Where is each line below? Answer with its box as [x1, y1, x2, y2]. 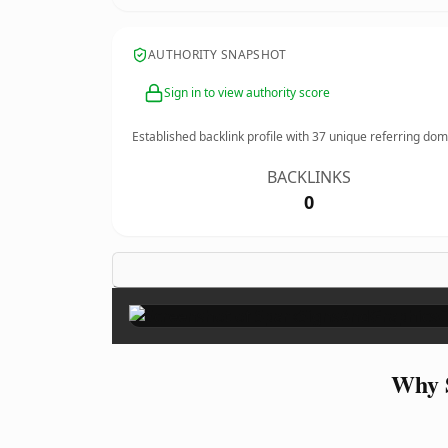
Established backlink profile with [132, 128, 312, 145]
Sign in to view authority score [164, 84, 330, 101]
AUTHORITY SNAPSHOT [148, 46, 287, 63]
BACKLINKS [267, 166, 352, 188]
